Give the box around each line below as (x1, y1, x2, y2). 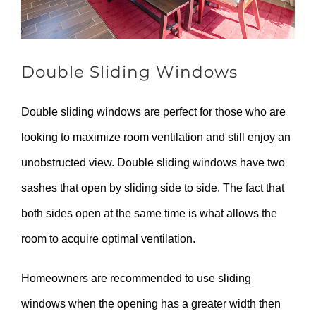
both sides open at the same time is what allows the (21, 207, 277, 219)
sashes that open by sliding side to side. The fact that (21, 181, 284, 194)
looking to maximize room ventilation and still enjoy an (21, 130, 291, 143)
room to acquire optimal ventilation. (21, 232, 195, 245)
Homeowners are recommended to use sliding (21, 272, 251, 284)
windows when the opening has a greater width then (21, 297, 281, 310)
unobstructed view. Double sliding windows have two (21, 156, 285, 169)
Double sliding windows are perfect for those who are (21, 105, 286, 118)
